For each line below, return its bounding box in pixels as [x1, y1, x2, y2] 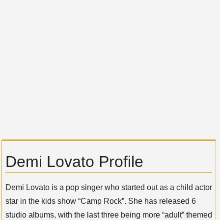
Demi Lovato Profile [5, 153, 143, 171]
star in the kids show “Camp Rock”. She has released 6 [5, 197, 196, 206]
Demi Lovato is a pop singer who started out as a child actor [5, 183, 212, 192]
